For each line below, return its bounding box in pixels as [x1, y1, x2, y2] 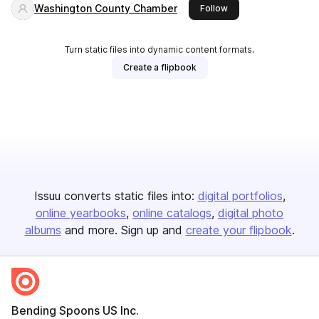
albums [24, 223, 61, 237]
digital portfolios [197, 189, 283, 203]
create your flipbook [185, 223, 292, 237]
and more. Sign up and [64, 223, 182, 237]
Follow [200, 3, 228, 14]
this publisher [227, 2, 284, 13]
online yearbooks [36, 206, 126, 220]
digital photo [218, 206, 283, 220]
